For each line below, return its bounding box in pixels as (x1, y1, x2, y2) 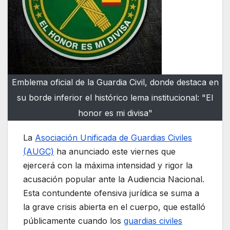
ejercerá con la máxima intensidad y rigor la (23, 160, 193, 171)
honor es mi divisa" (78, 108, 152, 119)
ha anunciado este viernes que (54, 146, 176, 157)
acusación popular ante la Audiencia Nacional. (23, 174, 204, 185)
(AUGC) (23, 146, 54, 157)
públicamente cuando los (23, 216, 124, 226)
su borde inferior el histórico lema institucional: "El (17, 92, 213, 103)
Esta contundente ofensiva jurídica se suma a (23, 188, 199, 199)
